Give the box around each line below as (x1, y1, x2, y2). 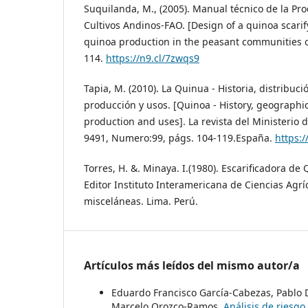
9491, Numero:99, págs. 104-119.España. (84, 131, 275, 144)
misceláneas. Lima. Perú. (84, 194, 198, 208)
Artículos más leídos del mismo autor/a (84, 257, 300, 273)
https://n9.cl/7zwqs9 (106, 51, 199, 65)
